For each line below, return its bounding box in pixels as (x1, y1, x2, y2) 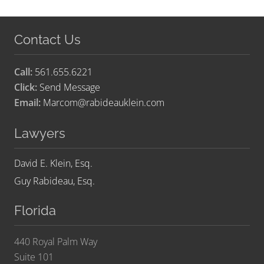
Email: (14, 96, 41, 110)
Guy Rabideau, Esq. (14, 174, 95, 188)
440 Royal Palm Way (14, 235, 97, 249)
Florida (14, 203, 56, 219)
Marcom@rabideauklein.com (43, 96, 164, 110)
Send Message (39, 81, 100, 94)
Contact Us (14, 32, 81, 48)
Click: (14, 81, 37, 94)
